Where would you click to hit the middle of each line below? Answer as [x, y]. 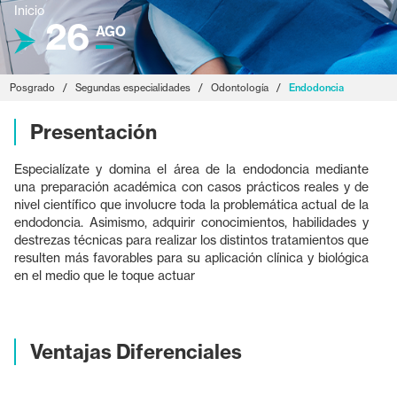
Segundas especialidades [133, 88]
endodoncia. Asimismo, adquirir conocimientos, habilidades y [191, 222]
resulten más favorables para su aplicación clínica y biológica [191, 257]
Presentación [93, 132]
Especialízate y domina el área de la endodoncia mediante [191, 168]
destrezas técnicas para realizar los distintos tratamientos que [191, 239]
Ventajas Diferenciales [136, 351]
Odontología [240, 88]
